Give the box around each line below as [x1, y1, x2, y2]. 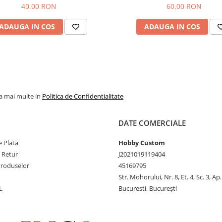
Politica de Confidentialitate [42, 92, 123, 101]
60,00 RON [166, 1, 202, 11]
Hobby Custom [118, 138, 165, 148]
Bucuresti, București [118, 184, 177, 193]
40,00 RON [21, 1, 56, 11]
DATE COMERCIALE [118, 118, 186, 128]
